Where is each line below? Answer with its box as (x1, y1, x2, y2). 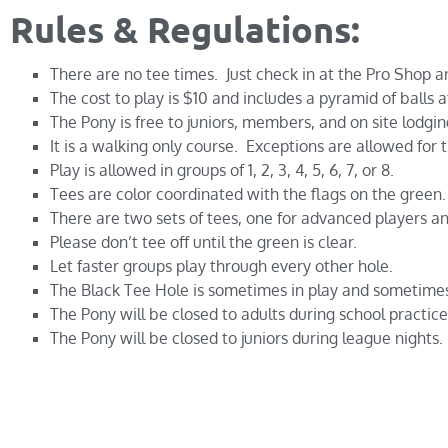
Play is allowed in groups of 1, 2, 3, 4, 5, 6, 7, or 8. (50, 160, 394, 181)
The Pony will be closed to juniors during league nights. (50, 328, 443, 349)
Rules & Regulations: (10, 7, 360, 52)
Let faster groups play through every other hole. (50, 256, 393, 277)
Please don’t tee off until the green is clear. (50, 232, 357, 253)
